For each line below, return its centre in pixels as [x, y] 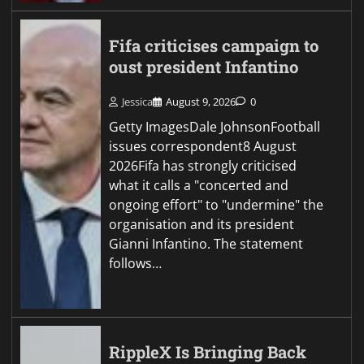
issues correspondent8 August [203, 146]
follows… [136, 263]
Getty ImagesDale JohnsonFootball [215, 127]
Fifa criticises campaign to [214, 45]
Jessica [138, 102]
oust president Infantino [204, 67]
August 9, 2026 [201, 102]
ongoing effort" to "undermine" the [217, 205]
